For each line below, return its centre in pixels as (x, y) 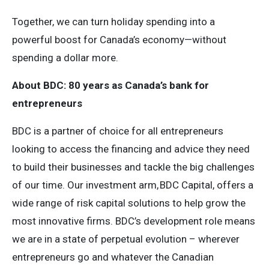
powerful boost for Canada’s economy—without (119, 40)
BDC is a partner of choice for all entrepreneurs (118, 131)
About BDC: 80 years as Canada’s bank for (110, 85)
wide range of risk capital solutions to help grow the (129, 203)
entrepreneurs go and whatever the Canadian (113, 257)
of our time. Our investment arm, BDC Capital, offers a (133, 185)
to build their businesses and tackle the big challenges (133, 167)
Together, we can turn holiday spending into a (113, 22)
